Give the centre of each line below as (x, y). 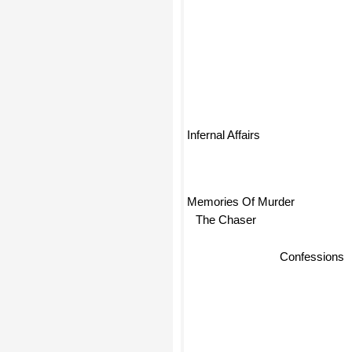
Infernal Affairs (224, 134)
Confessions (312, 255)
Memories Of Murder (241, 200)
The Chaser (226, 219)
